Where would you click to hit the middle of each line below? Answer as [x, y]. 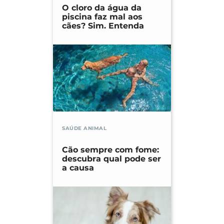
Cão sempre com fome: [110, 150]
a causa [78, 168]
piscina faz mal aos [102, 17]
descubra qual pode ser [111, 159]
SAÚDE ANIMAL [84, 128]
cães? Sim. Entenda [103, 26]
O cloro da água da [102, 8]
